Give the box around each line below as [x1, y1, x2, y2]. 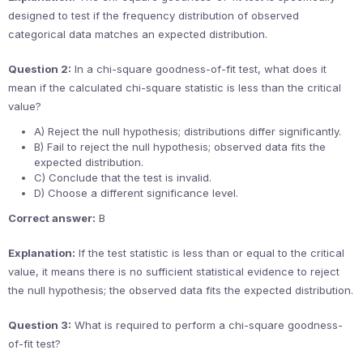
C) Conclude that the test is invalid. [34, 171, 211, 184]
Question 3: [8, 318, 71, 331]
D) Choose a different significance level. [34, 186, 238, 199]
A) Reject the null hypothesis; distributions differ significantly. [34, 125, 341, 138]
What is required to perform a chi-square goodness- [71, 318, 343, 331]
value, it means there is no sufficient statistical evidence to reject [8, 265, 340, 278]
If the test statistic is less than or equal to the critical [75, 246, 344, 259]
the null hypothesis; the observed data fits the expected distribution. [8, 284, 353, 297]
